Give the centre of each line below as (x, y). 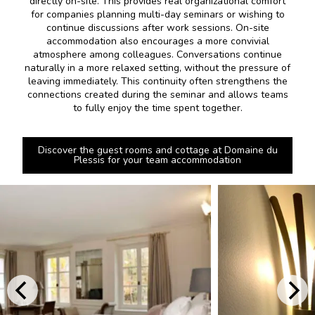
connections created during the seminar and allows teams (157, 94)
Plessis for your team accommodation (157, 160)
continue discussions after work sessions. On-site (157, 27)
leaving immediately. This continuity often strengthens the (157, 81)
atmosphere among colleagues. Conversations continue (157, 54)
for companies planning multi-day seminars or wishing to (157, 14)
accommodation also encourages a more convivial (157, 41)
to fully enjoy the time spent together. (157, 108)
